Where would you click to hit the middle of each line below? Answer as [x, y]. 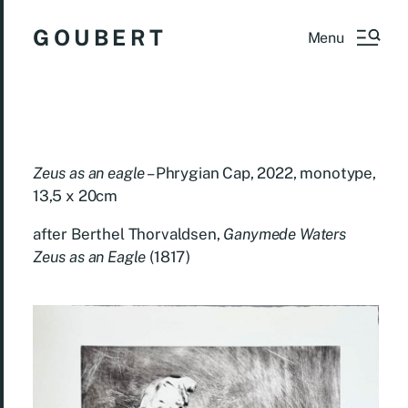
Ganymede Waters [285, 234]
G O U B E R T [98, 37]
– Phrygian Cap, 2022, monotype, [260, 173]
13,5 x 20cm [76, 196]
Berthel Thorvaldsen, [147, 234]
